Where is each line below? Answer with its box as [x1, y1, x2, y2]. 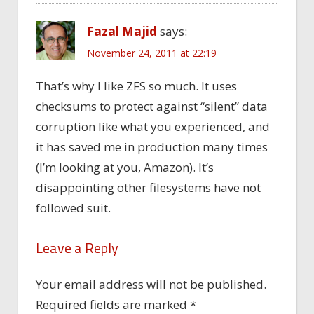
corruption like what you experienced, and [36, 118, 270, 135]
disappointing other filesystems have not [36, 179, 261, 196]
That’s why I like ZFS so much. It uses [36, 77, 237, 94]
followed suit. [36, 199, 111, 216]
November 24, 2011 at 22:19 [87, 46, 217, 60]
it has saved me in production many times [36, 138, 268, 155]
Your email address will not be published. [36, 276, 266, 293]
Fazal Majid [87, 23, 157, 40]
